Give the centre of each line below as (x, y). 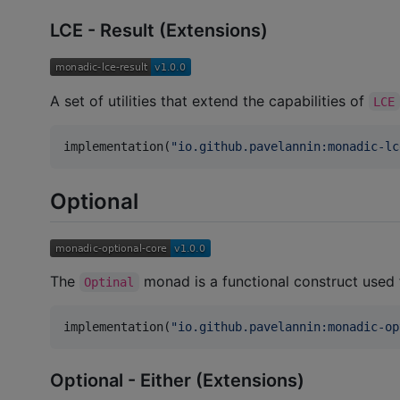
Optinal (109, 283)
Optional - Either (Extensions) (177, 380)
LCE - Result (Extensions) (159, 30)
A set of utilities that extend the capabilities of (209, 100)
